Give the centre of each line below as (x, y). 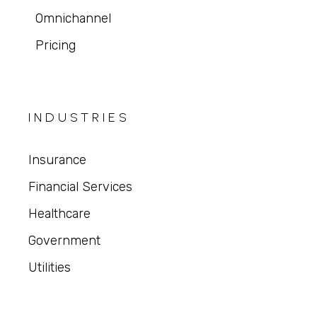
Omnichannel (73, 19)
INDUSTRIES (80, 118)
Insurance (58, 160)
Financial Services (81, 187)
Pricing (55, 46)
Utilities (50, 268)
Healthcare (60, 214)
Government (65, 241)
